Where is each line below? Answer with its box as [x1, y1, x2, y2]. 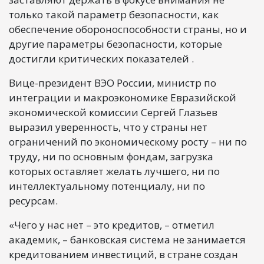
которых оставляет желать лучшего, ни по [9, 164, 220, 178]
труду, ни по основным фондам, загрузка [9, 149, 213, 163]
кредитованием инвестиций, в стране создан [9, 247, 238, 261]
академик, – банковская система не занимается [9, 232, 246, 246]
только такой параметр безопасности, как [9, 7, 219, 21]
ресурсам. [9, 193, 58, 207]
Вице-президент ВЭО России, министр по [9, 75, 216, 90]
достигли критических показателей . [9, 51, 194, 65]
